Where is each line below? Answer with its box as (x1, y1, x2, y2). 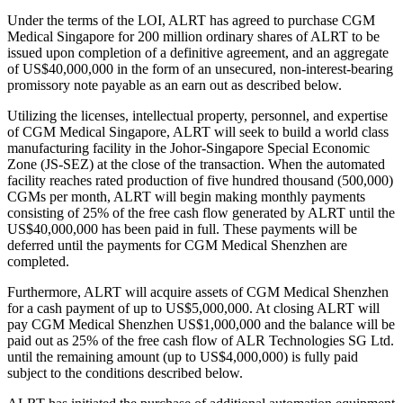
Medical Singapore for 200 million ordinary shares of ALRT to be (7, 29, 380, 45)
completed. (7, 254, 69, 270)
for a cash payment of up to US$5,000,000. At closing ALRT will (7, 300, 380, 317)
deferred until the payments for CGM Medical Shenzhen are (7, 237, 347, 254)
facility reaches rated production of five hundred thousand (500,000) (7, 173, 393, 189)
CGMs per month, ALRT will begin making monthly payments (7, 189, 365, 205)
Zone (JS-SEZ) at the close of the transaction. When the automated (7, 157, 385, 173)
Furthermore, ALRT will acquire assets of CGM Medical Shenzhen (7, 284, 389, 300)
